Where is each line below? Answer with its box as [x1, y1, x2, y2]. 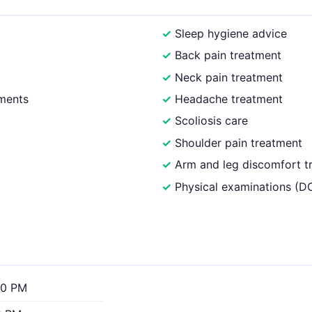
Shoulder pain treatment [175, 135, 303, 150]
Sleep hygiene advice [175, 26, 288, 40]
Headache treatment [175, 92, 283, 107]
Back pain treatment [175, 48, 282, 63]
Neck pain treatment [175, 70, 283, 84]
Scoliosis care [175, 114, 249, 128]
